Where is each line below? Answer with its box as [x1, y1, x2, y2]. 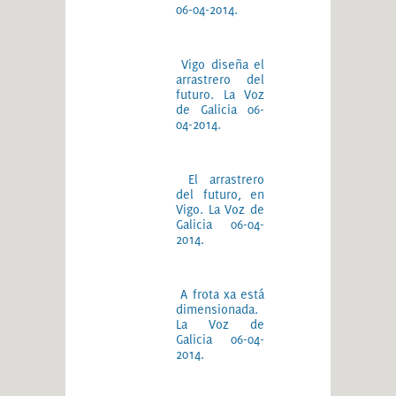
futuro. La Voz [176, 87, 264, 102]
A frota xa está [180, 286, 264, 301]
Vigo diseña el [181, 57, 265, 72]
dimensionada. [176, 301, 258, 316]
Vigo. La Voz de [176, 202, 264, 217]
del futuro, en [176, 187, 264, 202]
